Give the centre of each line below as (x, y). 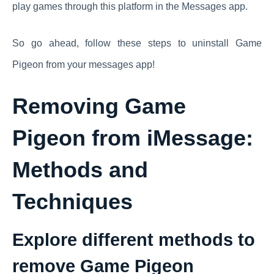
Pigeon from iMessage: (133, 138)
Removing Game (99, 106)
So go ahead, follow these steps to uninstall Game (137, 43)
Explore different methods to (134, 239)
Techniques (72, 201)
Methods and (80, 169)
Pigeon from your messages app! (83, 64)
